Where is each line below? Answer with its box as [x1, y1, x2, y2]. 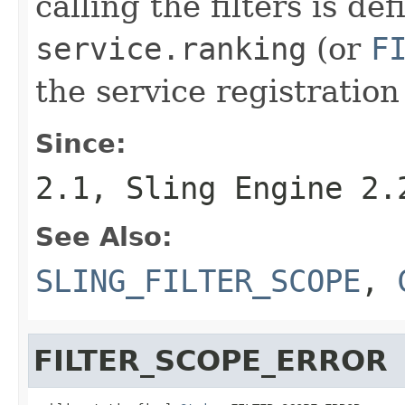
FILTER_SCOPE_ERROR [33, 344, 388, 377]
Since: [35, 127, 127, 159]
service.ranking [35, 30, 306, 67]
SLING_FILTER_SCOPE [35, 262, 361, 299]
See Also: [35, 221, 173, 252]
